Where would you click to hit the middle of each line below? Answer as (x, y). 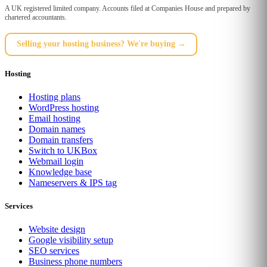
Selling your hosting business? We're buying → (101, 44)
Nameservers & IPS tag (73, 182)
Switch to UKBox (63, 150)
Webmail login (56, 161)
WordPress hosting (64, 107)
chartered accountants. (36, 17)
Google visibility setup (71, 240)
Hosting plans (55, 97)
